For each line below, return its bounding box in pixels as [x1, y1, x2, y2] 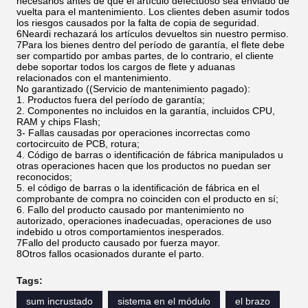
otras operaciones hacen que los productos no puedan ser [16, 160, 271, 172]
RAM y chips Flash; [16, 116, 100, 128]
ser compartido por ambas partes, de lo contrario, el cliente [16, 50, 274, 62]
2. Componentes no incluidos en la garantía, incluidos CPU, [16, 105, 275, 117]
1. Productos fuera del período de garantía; [16, 94, 205, 106]
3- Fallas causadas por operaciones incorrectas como [16, 127, 250, 139]
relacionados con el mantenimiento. [16, 72, 171, 84]
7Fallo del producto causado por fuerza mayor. [16, 237, 220, 249]
